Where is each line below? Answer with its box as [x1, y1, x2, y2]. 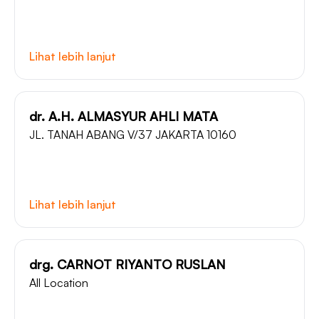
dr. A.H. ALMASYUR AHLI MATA [29, 108, 218, 124]
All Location [29, 276, 88, 290]
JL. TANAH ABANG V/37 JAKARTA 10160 [29, 127, 236, 142]
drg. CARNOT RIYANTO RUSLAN [29, 256, 226, 272]
